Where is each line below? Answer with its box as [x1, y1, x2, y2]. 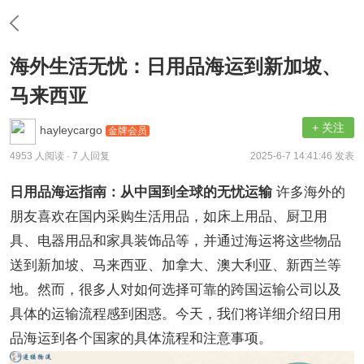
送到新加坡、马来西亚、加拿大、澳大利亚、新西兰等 [10, 258, 341, 273]
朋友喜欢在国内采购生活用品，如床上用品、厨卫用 [10, 209, 327, 224]
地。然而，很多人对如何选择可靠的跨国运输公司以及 [10, 282, 341, 297]
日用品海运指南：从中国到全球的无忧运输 [10, 184, 276, 200]
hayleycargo [40, 123, 106, 137]
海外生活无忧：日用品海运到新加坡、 [10, 55, 341, 77]
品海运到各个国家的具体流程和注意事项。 [10, 331, 272, 346]
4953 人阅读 [10, 150, 67, 162]
